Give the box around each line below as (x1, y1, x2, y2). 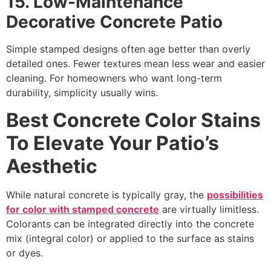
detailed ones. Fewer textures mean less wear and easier (6, 57, 265, 70)
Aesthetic (6, 154, 97, 178)
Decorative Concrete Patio (6, 11, 223, 33)
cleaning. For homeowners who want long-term (6, 72, 222, 85)
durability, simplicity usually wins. (6, 87, 158, 99)
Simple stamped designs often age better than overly (6, 43, 250, 56)
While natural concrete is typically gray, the (6, 188, 207, 201)
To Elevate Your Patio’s (6, 131, 219, 155)
